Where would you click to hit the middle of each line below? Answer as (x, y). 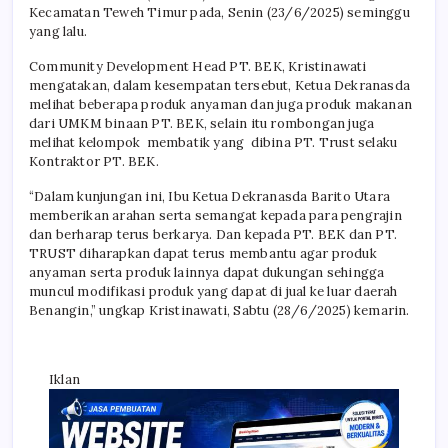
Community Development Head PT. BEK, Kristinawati (198, 66)
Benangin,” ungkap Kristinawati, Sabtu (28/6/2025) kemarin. (221, 310)
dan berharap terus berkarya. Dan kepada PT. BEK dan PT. (213, 234)
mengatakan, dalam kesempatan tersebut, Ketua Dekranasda (220, 85)
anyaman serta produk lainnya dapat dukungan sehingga (208, 272)
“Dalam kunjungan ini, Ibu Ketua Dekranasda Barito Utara (210, 196)
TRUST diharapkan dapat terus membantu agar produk (203, 253)
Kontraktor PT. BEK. (95, 161)
